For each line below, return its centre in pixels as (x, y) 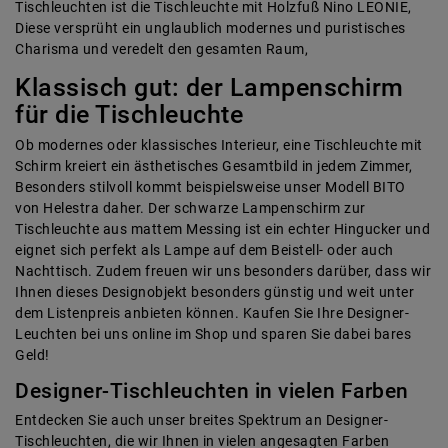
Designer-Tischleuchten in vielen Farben (212, 390)
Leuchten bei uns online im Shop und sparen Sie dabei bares (213, 333)
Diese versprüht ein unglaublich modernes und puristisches (210, 27)
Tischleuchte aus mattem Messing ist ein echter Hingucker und (222, 228)
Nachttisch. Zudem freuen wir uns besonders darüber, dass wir (223, 270)
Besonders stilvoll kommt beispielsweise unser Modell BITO (210, 186)
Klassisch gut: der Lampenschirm (209, 87)
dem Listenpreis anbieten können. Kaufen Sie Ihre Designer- (212, 312)
